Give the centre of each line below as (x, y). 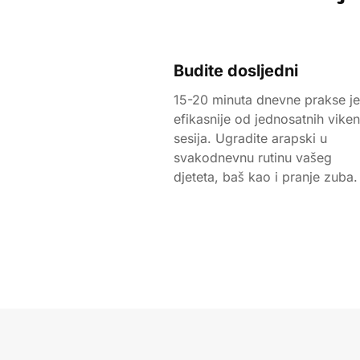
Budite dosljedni (236, 71)
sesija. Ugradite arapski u (250, 138)
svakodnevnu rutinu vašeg (253, 157)
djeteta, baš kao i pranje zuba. (266, 177)
